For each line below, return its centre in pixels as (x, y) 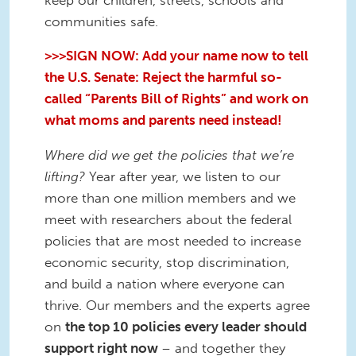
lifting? (67, 177)
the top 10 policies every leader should (186, 327)
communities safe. (101, 21)
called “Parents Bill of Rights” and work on (176, 99)
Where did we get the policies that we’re (169, 155)
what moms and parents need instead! (163, 120)
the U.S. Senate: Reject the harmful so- (163, 77)
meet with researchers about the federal (168, 220)
